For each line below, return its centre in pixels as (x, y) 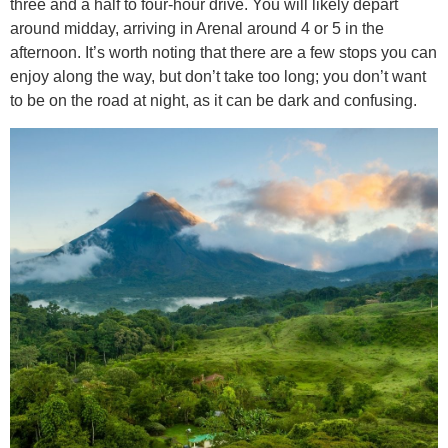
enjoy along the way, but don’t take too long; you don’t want (218, 77)
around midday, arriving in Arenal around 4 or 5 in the (197, 29)
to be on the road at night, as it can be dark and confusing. (213, 101)
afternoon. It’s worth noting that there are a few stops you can (223, 53)
